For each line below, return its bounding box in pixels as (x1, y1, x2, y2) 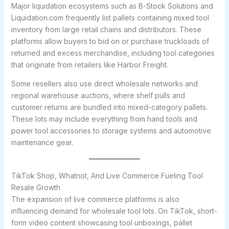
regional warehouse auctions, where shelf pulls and (11, 91, 185, 100)
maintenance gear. (11, 138, 73, 147)
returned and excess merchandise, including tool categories (11, 49, 215, 57)
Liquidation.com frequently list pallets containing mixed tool (11, 13, 209, 22)
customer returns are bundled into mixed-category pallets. (11, 103, 208, 111)
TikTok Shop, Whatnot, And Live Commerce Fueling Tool (11, 171, 203, 180)
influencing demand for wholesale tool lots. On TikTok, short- (11, 207, 217, 215)
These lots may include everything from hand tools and (11, 114, 197, 123)
